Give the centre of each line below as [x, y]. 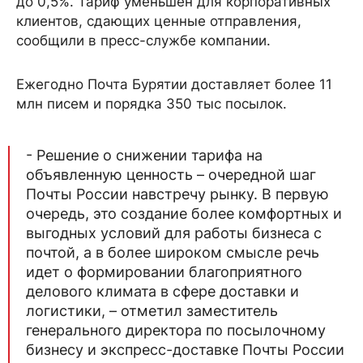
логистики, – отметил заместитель [152, 311]
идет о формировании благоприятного [164, 272]
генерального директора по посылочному [176, 330]
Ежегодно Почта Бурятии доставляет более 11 [174, 84]
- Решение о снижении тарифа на [144, 155]
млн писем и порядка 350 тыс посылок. [152, 104]
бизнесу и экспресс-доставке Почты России [185, 350]
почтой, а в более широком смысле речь [173, 252]
